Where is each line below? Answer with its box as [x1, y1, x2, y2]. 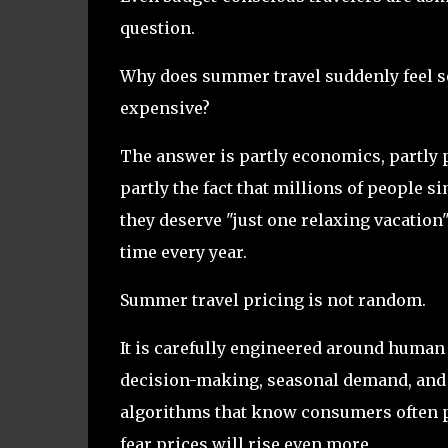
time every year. [119, 241, 247, 262]
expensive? [119, 97, 210, 118]
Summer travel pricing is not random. [119, 289, 426, 310]
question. [119, 17, 195, 38]
